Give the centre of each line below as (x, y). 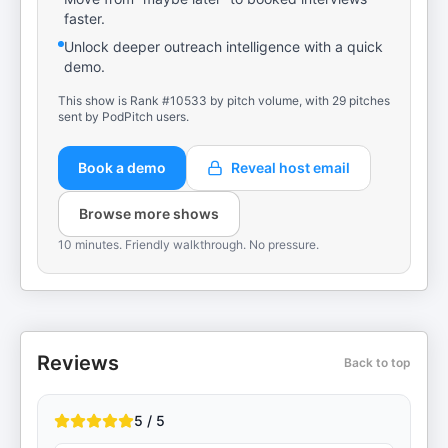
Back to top (377, 362)
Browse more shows (149, 213)
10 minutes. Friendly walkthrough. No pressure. (188, 244)
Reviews (78, 363)
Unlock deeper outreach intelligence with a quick (223, 46)
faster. (84, 18)
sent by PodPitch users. (123, 116)
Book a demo (122, 167)
